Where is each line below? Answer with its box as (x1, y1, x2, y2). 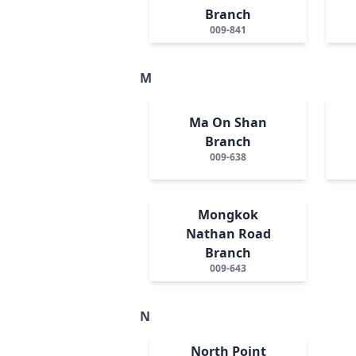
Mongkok (198, 205, 259, 223)
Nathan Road (185, 224, 271, 242)
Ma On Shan (189, 113, 268, 131)
